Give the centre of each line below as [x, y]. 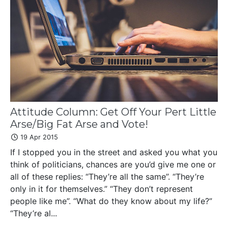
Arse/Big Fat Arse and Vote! [79, 124]
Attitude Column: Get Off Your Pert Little [113, 112]
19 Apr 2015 [38, 137]
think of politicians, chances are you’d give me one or [113, 165]
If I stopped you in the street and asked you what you [114, 152]
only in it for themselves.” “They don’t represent [102, 189]
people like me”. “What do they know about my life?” [111, 201]
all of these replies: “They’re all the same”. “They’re [107, 177]
